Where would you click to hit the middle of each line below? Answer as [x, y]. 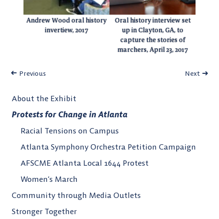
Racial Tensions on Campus [70, 131]
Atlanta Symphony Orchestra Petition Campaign [108, 147]
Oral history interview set [153, 21]
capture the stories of [153, 40]
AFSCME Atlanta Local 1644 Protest [85, 163]
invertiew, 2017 [66, 30]
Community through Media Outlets [76, 195]
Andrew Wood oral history [66, 21]
